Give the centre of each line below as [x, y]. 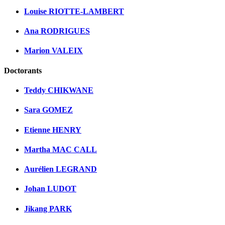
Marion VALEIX [53, 51]
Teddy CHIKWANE [59, 90]
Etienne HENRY [53, 130]
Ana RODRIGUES [57, 31]
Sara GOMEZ [48, 110]
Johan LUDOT [50, 189]
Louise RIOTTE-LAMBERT [74, 11]
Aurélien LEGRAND [61, 169]
